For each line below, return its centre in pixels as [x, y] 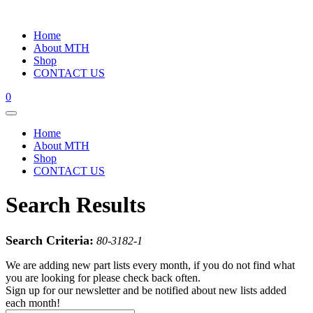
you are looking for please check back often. [103, 277]
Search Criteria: [50, 240]
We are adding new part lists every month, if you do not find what [150, 265]
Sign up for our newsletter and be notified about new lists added [146, 290]
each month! [33, 303]
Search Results [75, 205]
